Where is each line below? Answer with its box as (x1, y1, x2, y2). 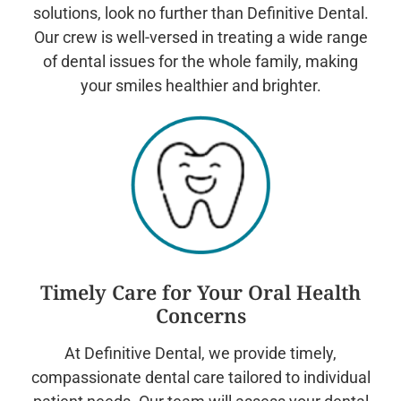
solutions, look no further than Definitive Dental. (32, 3, 369, 22)
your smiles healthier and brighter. (80, 75, 321, 95)
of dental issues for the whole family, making (43, 51, 358, 71)
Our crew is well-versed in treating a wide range (33, 27, 368, 47)
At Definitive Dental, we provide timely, (64, 344, 337, 363)
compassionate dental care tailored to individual (30, 368, 371, 388)
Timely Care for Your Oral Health (40, 278, 361, 306)
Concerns (155, 302, 246, 329)
